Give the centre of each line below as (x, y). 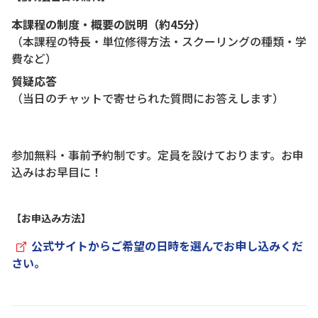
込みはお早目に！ (57, 171)
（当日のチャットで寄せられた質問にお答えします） (148, 98)
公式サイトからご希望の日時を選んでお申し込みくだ (167, 245)
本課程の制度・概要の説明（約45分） (109, 24)
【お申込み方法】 (51, 218)
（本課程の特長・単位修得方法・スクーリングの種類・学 (159, 41)
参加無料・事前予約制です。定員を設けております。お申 (158, 154)
